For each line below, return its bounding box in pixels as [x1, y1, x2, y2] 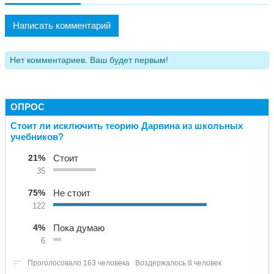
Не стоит [53, 187, 91, 198]
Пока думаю [53, 222, 105, 233]
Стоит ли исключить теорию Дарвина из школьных [10, 120, 243, 131]
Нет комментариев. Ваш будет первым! [10, 55, 168, 65]
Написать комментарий [13, 20, 111, 31]
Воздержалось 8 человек [135, 258, 221, 267]
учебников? [10, 131, 64, 142]
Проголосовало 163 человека [28, 258, 130, 267]
